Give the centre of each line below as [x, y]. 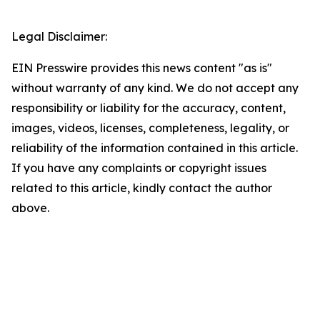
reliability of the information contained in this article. [155, 148]
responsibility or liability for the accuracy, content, [149, 108]
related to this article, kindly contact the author [142, 188]
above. [30, 208]
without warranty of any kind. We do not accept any [155, 88]
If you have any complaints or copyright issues [139, 168]
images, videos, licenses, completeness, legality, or [150, 128]
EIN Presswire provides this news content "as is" [142, 68]
